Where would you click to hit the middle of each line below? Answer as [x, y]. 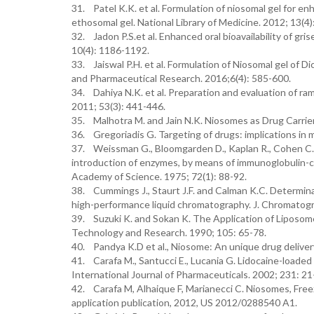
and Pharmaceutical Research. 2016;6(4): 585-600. [181, 78]
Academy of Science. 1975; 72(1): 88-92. [159, 176]
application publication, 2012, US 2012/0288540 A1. [184, 302]
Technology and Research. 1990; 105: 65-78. [169, 232]
